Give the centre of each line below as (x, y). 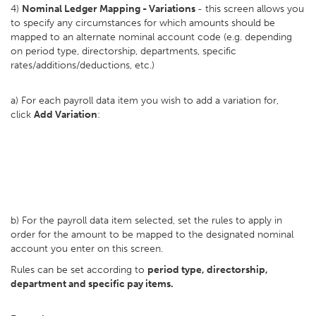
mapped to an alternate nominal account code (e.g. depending (151, 37)
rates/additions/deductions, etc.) (83, 65)
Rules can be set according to (79, 270)
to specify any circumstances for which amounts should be (143, 23)
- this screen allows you (251, 9)
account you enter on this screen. (87, 249)
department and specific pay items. (92, 284)
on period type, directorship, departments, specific (123, 51)
